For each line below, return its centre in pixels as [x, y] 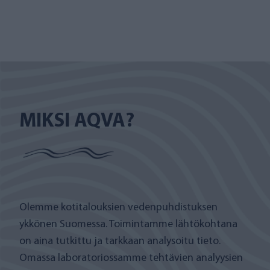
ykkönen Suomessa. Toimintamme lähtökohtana [128, 224]
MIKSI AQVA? [77, 121]
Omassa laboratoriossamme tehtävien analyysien [131, 258]
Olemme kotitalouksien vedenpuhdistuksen [118, 208]
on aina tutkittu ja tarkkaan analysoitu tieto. [120, 241]
